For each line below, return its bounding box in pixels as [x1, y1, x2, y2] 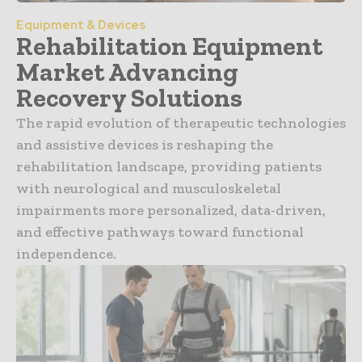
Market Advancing [16, 56, 238, 87]
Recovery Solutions [16, 82, 242, 113]
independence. [16, 244, 116, 263]
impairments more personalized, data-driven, [16, 200, 326, 219]
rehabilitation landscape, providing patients [16, 157, 322, 175]
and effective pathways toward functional [16, 222, 304, 241]
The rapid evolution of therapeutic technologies [16, 113, 346, 132]
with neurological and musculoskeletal [16, 179, 281, 197]
